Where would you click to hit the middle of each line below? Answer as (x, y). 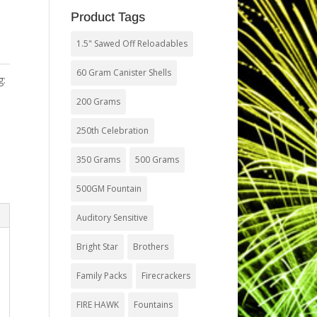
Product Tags (108, 17)
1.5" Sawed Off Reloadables (132, 44)
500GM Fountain (109, 189)
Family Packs (101, 276)
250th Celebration (112, 131)
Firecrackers (166, 276)
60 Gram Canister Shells (123, 73)
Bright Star (97, 247)
